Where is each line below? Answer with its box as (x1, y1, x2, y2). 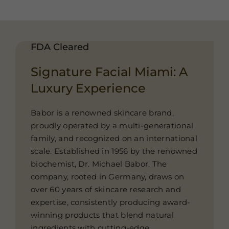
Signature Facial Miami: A (30, 64, 188, 80)
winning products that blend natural (30, 210, 174, 220)
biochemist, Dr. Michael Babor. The (30, 159, 167, 169)
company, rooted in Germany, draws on (30, 172, 185, 182)
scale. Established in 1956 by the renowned (30, 146, 197, 156)
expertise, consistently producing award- (30, 197, 191, 208)
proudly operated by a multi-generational (30, 121, 194, 131)
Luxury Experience (30, 80, 146, 96)
